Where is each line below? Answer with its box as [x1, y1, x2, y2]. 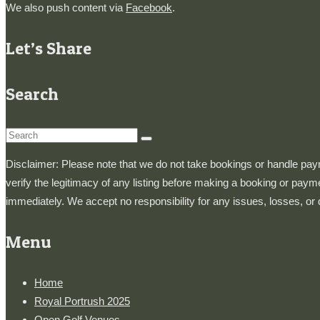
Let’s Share [6, 38, 91, 59]
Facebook [126, 1, 172, 14]
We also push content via [6, 1, 126, 14]
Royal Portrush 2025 [34, 295, 130, 307]
